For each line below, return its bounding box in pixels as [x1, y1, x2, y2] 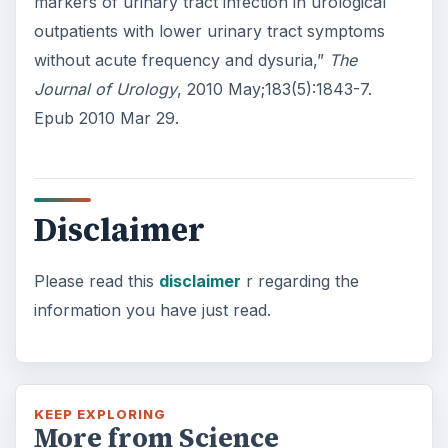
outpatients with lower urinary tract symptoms [33, 21, 385, 41]
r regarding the [240, 270, 359, 291]
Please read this [33, 270, 159, 291]
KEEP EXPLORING [33, 405, 167, 422]
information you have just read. [33, 299, 271, 320]
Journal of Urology [33, 79, 177, 99]
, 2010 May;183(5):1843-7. [176, 79, 372, 99]
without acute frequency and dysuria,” [33, 50, 329, 70]
